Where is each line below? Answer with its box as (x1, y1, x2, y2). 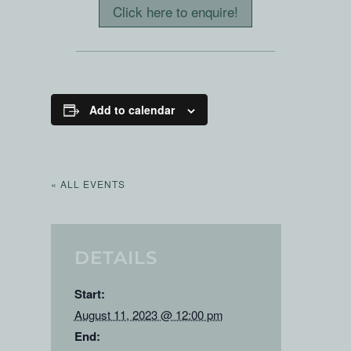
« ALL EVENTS (50, 177, 125, 191)
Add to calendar (89, 102, 175, 118)
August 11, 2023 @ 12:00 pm (74, 306, 223, 324)
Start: (74, 285, 105, 303)
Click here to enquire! (112, 2, 238, 22)
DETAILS (74, 247, 157, 270)
